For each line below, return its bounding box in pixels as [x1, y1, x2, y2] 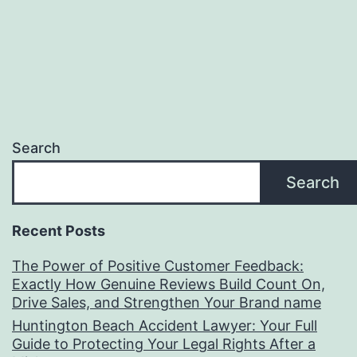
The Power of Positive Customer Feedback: [12, 257, 304, 275]
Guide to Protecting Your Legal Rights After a [12, 335, 316, 353]
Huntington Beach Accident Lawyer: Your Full [12, 317, 317, 335]
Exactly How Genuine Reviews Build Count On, [12, 276, 325, 293]
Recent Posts [12, 222, 105, 240]
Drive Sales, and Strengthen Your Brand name [12, 294, 321, 312]
